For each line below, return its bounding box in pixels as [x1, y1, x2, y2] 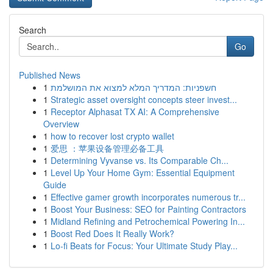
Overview [43, 118, 79, 130]
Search [19, 24, 46, 36]
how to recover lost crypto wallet [51, 130, 174, 142]
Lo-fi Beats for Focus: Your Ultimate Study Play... [51, 239, 238, 252]
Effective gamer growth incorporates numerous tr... [51, 191, 246, 203]
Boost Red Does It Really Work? [51, 227, 174, 239]
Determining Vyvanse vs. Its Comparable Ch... [51, 154, 229, 166]
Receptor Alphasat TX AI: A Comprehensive [51, 105, 219, 118]
